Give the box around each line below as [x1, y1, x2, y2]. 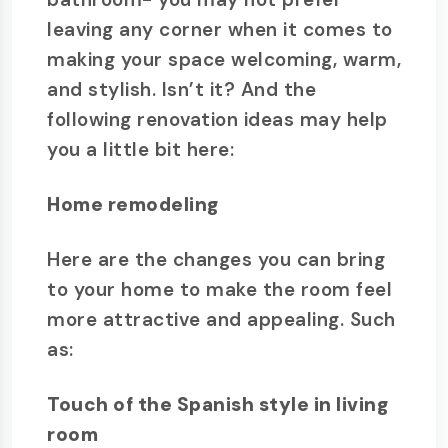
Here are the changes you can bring [47, 247, 385, 272]
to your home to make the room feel [47, 277, 392, 302]
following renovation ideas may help [47, 107, 388, 132]
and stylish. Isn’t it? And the [47, 77, 316, 102]
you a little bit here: [47, 137, 234, 162]
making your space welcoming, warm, [47, 47, 401, 72]
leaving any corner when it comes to [47, 17, 393, 42]
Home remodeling [47, 192, 219, 217]
